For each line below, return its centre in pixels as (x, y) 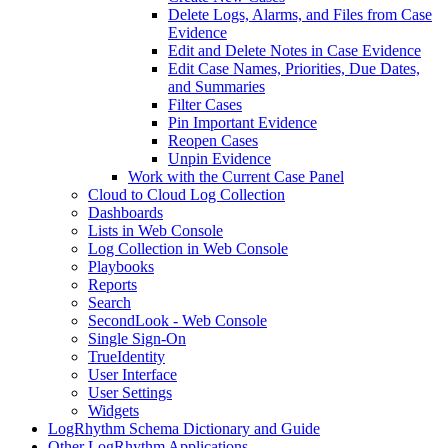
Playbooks (121, 266)
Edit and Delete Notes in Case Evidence (294, 50)
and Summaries (216, 86)
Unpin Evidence (219, 158)
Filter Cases (205, 104)
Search (109, 302)
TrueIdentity (126, 356)
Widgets (113, 410)
